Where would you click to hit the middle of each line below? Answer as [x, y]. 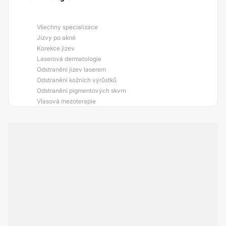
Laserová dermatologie [69, 59]
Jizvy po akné [56, 38]
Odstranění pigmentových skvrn [81, 91]
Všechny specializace [67, 27]
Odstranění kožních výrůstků [77, 80]
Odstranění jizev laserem [71, 69]
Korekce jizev [56, 48]
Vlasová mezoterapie [66, 101]
